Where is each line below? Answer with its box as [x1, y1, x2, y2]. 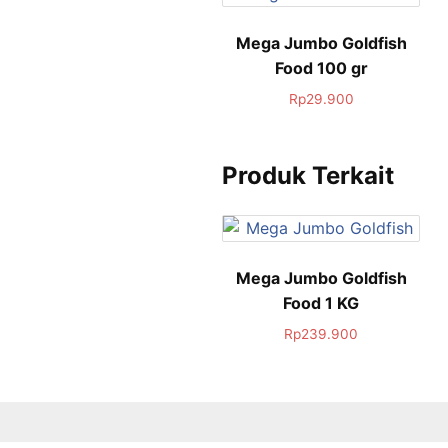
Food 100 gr [274, 57, 368, 78]
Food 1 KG [283, 292, 360, 313]
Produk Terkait [222, 160, 394, 190]
